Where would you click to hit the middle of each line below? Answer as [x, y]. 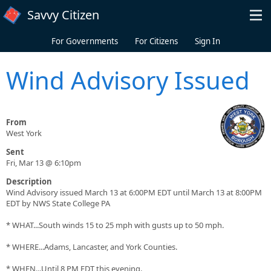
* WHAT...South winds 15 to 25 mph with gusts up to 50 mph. [115, 225]
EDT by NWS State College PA [58, 204]
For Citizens [156, 41]
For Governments [84, 41]
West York [24, 133]
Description [29, 182]
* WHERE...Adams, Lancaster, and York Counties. [92, 247]
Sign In [207, 41]
